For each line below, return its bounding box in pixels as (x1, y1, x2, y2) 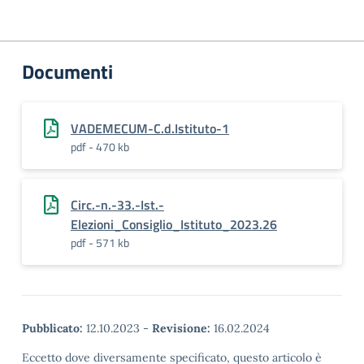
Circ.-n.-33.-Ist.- (71, 195, 164, 214)
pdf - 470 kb (71, 138, 129, 155)
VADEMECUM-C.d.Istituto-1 (71, 119, 229, 138)
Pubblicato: (22, 321, 83, 336)
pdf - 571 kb (71, 234, 129, 251)
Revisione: (152, 321, 210, 336)
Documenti (22, 57, 113, 86)
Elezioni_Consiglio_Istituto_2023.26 (71, 214, 277, 234)
